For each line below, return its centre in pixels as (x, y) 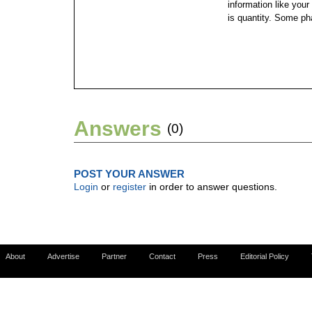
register (130, 187)
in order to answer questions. (212, 187)
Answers (118, 128)
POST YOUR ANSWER (129, 174)
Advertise (63, 256)
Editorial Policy (265, 256)
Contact (162, 256)
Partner (114, 256)
